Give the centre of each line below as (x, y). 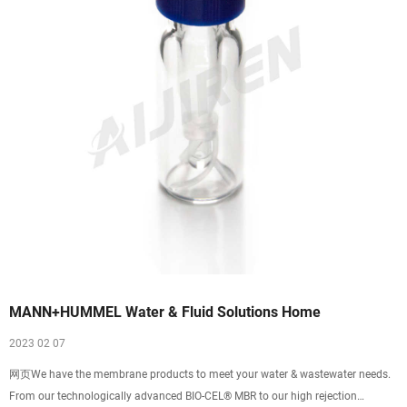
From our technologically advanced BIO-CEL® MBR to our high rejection (183, 396)
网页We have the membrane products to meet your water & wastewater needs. (200, 374)
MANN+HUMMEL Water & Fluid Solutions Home (165, 312)
